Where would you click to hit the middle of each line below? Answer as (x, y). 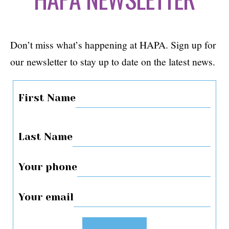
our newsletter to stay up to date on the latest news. (113, 62)
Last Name (45, 137)
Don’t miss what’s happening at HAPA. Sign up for (113, 45)
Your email (46, 197)
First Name (47, 98)
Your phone (48, 167)
